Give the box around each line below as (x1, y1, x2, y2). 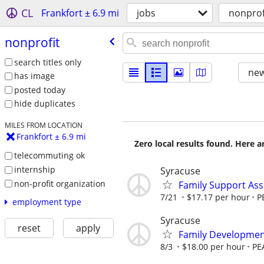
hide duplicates (14, 98, 75, 110)
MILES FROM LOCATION (4, 120, 82, 130)
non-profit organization (14, 177, 105, 189)
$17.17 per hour (187, 192, 250, 203)
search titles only (14, 56, 81, 68)
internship (14, 163, 55, 175)
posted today (14, 84, 65, 95)
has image (14, 70, 55, 82)
